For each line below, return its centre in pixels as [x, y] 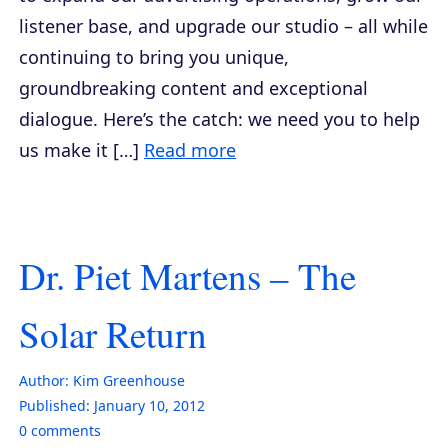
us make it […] [81, 149]
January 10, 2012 [149, 405]
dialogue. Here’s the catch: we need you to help [219, 118]
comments [64, 430]
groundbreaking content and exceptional [193, 87]
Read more [190, 149]
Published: [54, 405]
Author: [44, 380]
